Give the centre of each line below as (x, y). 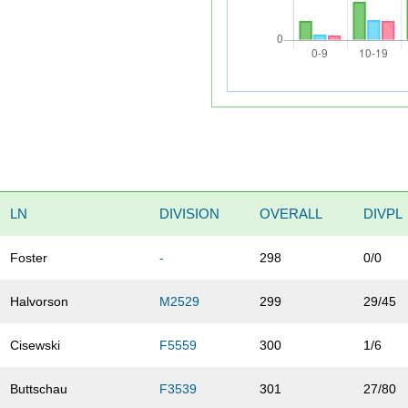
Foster (29, 258)
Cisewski (36, 346)
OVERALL (291, 214)
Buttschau (39, 389)
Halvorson (40, 302)
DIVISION (190, 214)
